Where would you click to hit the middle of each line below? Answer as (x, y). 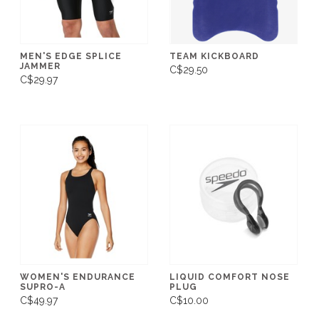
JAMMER (40, 66)
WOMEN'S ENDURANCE (78, 277)
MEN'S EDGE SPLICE (71, 56)
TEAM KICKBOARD (214, 56)
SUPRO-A (43, 287)
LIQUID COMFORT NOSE (230, 277)
